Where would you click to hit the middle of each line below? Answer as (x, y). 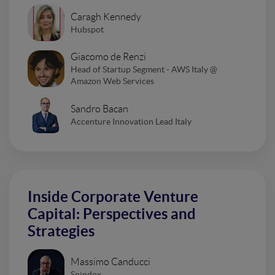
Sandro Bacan (99, 109)
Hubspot (87, 29)
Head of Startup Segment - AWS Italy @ (144, 70)
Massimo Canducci (110, 261)
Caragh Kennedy (106, 17)
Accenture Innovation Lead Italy (131, 121)
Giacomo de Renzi (108, 57)
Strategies (61, 231)
